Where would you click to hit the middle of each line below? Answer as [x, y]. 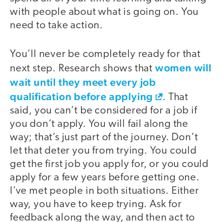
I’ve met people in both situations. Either [105, 191]
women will [183, 68]
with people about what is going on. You [105, 12]
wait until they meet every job [83, 82]
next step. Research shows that [83, 69]
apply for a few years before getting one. [105, 178]
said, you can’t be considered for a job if [104, 111]
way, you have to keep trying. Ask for [96, 205]
